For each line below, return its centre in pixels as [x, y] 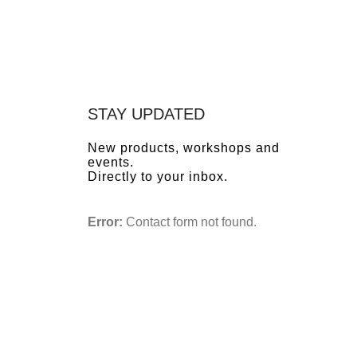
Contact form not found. [189, 222]
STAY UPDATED [146, 114]
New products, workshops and [183, 147]
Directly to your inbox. [157, 176]
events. [110, 162]
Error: [105, 222]
